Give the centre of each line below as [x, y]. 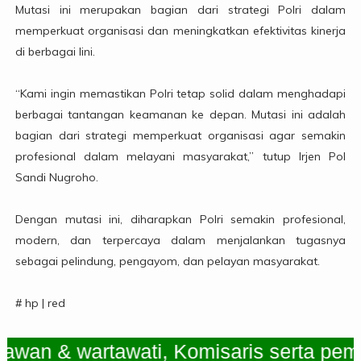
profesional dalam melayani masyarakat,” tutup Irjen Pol [180, 157]
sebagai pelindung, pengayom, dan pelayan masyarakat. [167, 261]
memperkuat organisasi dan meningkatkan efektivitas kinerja [180, 31]
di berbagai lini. [55, 52]
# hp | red [41, 303]
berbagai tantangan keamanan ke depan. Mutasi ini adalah [180, 115]
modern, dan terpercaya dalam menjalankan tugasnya [180, 241]
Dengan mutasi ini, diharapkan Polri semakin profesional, [180, 220]
